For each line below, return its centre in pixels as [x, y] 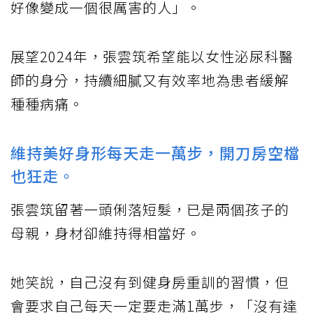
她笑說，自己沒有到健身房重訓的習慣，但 [150, 282]
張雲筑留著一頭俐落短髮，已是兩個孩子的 [150, 210]
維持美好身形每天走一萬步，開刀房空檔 [155, 153]
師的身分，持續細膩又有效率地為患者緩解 [150, 80]
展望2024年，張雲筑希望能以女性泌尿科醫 [152, 57]
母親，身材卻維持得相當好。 [106, 233]
